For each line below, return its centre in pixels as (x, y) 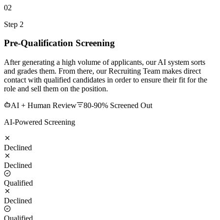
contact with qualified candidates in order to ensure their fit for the (106, 80)
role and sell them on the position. (56, 89)
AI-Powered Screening (40, 122)
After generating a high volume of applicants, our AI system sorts (105, 62)
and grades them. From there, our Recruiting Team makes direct (102, 71)
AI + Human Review (44, 106)
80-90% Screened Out (118, 106)
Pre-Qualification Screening (59, 43)
